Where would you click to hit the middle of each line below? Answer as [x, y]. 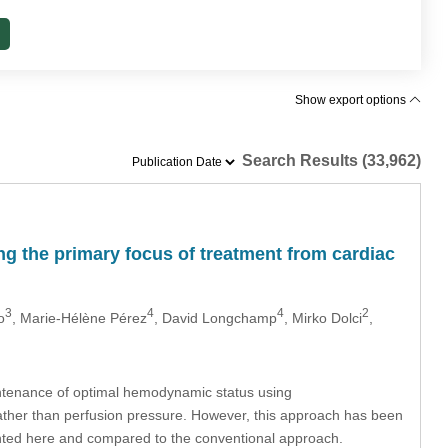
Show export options [352, 100]
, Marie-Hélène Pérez [79, 317]
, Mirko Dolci [322, 317]
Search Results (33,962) [330, 160]
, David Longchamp [215, 317]
